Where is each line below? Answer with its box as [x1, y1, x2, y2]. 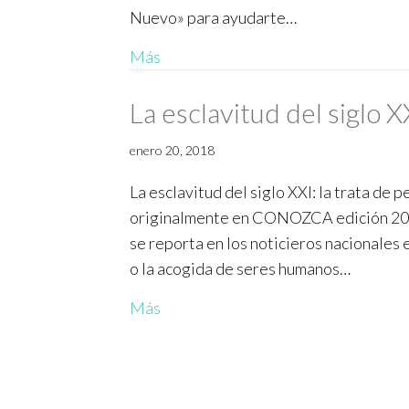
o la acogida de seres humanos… [130, 258, 351, 279]
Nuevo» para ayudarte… [130, 7, 297, 28]
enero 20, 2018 [130, 142, 215, 159]
